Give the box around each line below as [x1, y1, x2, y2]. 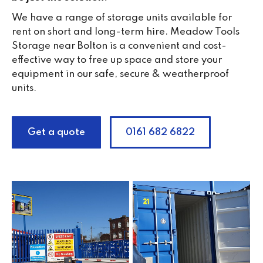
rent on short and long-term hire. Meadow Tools [12, 26, 240, 37]
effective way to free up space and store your [12, 55, 222, 65]
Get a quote [28, 127, 85, 137]
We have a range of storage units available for [12, 12, 232, 23]
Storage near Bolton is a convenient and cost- [12, 41, 227, 51]
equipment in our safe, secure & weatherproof [12, 69, 229, 79]
